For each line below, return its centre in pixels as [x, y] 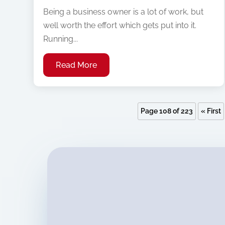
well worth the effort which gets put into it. [120, 26]
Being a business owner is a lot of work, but [124, 12]
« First [211, 111]
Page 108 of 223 [167, 111]
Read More [77, 65]
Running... [61, 39]
